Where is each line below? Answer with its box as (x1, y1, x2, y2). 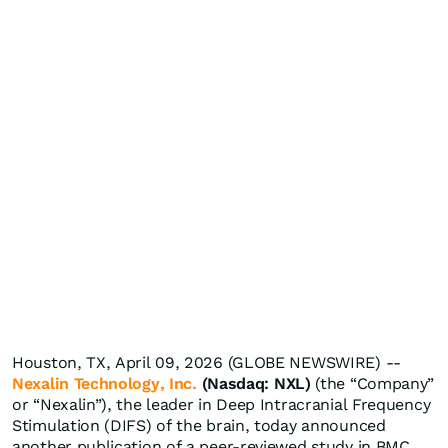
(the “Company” (310, 374, 435, 394)
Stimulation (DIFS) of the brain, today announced (12, 416, 386, 436)
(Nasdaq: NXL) (201, 374, 311, 394)
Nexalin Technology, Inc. (12, 374, 197, 394)
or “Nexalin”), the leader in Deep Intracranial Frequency (12, 395, 431, 415)
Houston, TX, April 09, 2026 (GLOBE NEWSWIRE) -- (12, 353, 401, 373)
